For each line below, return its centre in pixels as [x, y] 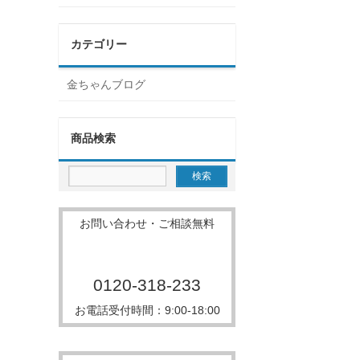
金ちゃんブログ [106, 84]
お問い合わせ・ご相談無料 [147, 223]
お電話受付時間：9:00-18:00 [147, 310]
